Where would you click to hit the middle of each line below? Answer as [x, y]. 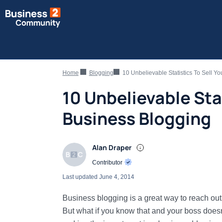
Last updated [81, 177]
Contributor [108, 163]
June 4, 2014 [116, 177]
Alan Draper [112, 147]
